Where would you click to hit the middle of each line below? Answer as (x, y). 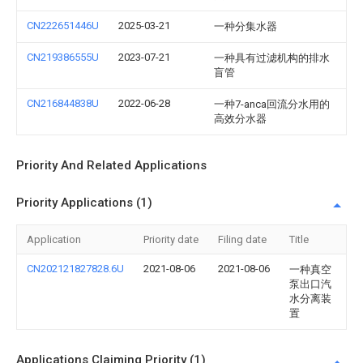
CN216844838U (63, 103)
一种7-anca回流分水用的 (272, 104)
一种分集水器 (246, 26)
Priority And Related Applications (111, 165)
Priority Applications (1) (84, 203)
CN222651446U (63, 26)
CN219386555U (63, 57)
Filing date (242, 239)
